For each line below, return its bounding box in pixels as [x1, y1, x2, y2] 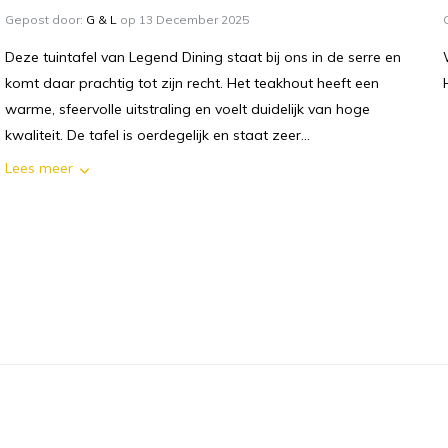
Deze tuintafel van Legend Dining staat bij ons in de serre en [5, 48, 401, 67]
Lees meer [5, 159, 73, 178]
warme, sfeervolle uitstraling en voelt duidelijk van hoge [5, 100, 370, 119]
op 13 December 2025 [117, 12, 249, 28]
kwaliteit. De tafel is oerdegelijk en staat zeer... [5, 126, 310, 145]
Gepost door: [5, 12, 86, 28]
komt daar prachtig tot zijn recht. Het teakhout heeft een [5, 74, 379, 93]
